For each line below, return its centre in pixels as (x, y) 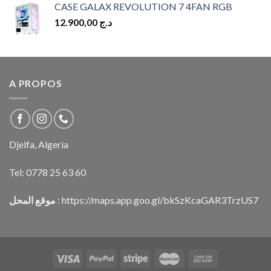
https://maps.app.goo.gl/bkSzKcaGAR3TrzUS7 (160, 200)
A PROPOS (36, 83)
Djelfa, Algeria (39, 144)
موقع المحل (32, 200)
